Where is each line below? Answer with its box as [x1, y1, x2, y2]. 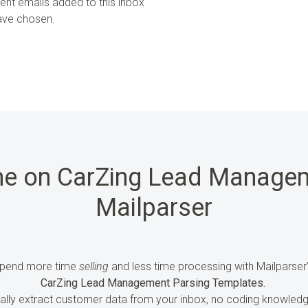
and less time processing [108, 259, 232, 273]
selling [78, 259, 109, 273]
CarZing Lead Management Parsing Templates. [40, 276, 265, 289]
